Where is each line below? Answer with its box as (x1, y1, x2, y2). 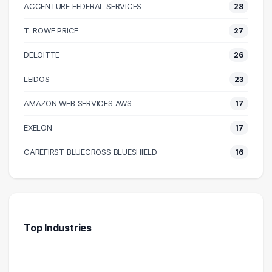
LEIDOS (24, 74, 50, 84)
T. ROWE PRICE (24, 25, 79, 36)
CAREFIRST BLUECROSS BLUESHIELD (24, 147, 157, 157)
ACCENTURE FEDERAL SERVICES (24, 1, 142, 12)
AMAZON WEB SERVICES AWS (24, 98, 132, 109)
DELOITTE (24, 50, 60, 60)
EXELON (24, 123, 52, 133)
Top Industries (24, 222, 92, 234)
